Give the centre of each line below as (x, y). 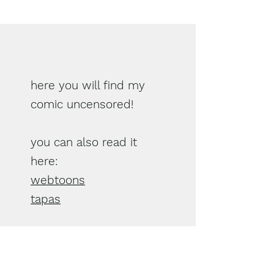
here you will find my (88, 85)
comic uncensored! (82, 104)
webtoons (58, 180)
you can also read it (84, 142)
